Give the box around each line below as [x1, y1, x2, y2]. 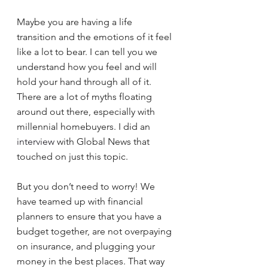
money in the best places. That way [17, 255, 167, 267]
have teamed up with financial [17, 196, 145, 207]
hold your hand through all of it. [17, 76, 151, 87]
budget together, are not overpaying [17, 226, 174, 237]
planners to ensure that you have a [17, 211, 164, 222]
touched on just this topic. [17, 151, 128, 162]
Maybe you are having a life [17, 16, 135, 28]
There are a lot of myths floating [17, 91, 154, 102]
